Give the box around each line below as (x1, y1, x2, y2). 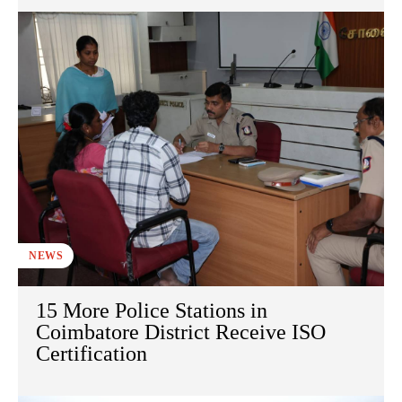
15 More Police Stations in (36, 299, 267, 323)
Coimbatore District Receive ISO (36, 320, 326, 345)
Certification (36, 342, 147, 366)
